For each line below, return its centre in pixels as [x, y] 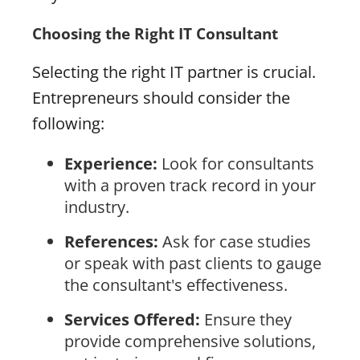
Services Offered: [132, 319]
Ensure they [246, 319]
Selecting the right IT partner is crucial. [174, 72]
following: [68, 123]
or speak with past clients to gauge [193, 263]
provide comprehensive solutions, [190, 341]
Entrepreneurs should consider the [161, 97]
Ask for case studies [235, 241]
